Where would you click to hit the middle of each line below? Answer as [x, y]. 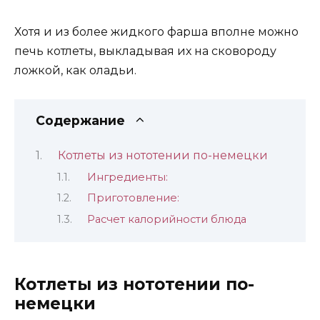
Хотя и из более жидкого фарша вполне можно [156, 31]
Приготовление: [133, 198]
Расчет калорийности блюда [166, 219]
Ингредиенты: [127, 177]
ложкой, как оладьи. [75, 70]
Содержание [80, 121]
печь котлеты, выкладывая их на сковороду [145, 51]
